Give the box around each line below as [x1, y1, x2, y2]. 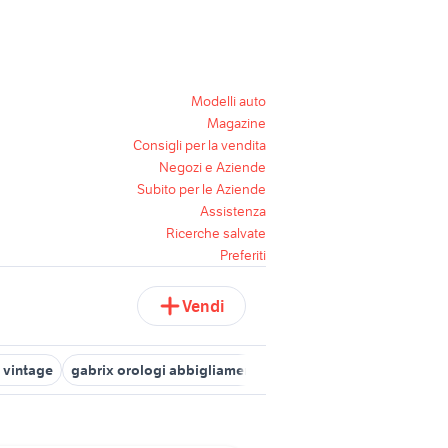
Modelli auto [191, 92, 266, 110]
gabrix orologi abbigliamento [71, 361, 266, 379]
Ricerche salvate [166, 224, 266, 242]
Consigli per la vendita [133, 136, 266, 154]
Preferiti [220, 246, 266, 264]
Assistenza [200, 202, 266, 220]
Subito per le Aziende [137, 180, 266, 198]
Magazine [207, 114, 266, 132]
